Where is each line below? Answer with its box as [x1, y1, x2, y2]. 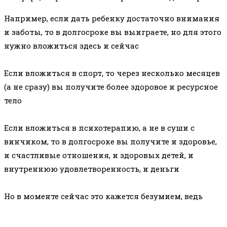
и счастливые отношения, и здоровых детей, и [4, 150, 194, 161]
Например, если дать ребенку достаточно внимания [4, 13, 219, 24]
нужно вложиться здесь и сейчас [4, 41, 139, 51]
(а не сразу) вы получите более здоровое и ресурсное [4, 82, 218, 92]
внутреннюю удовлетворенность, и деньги [4, 164, 179, 174]
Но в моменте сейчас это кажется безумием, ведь [4, 191, 203, 202]
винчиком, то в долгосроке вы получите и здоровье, [4, 136, 217, 147]
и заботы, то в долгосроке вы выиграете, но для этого [4, 27, 221, 37]
